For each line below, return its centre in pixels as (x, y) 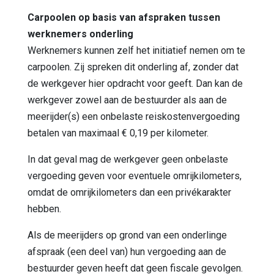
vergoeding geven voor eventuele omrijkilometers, (135, 176)
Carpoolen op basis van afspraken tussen (124, 17)
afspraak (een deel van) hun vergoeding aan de (127, 251)
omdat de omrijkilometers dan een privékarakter (129, 192)
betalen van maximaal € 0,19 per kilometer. (118, 133)
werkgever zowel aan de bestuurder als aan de (127, 100)
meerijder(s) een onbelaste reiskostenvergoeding (134, 116)
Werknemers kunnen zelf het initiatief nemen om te (136, 50)
